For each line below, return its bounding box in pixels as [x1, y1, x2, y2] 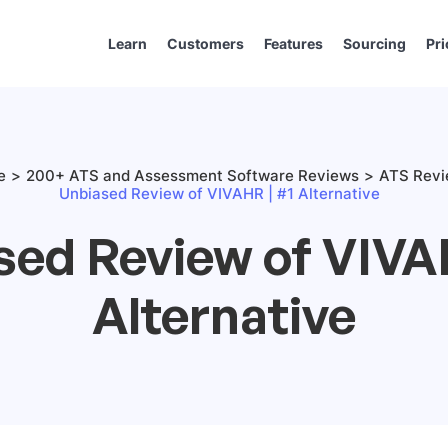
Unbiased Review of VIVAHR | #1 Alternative [58, 184, 380, 203]
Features [264, 35, 323, 52]
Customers [167, 35, 244, 52]
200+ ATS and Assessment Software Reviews [26, 166, 359, 185]
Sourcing [343, 35, 406, 52]
